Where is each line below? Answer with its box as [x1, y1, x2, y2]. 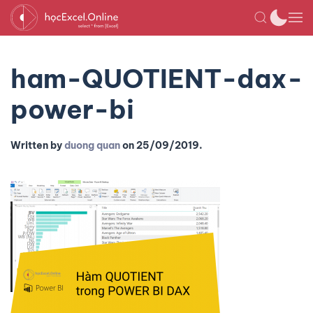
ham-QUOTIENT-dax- [10, 62, 303, 95]
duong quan [64, 139, 120, 152]
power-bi [10, 93, 134, 126]
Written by [10, 139, 64, 152]
